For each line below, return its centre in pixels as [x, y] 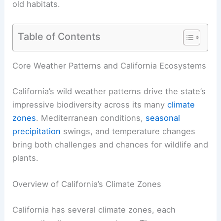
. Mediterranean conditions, [91, 118]
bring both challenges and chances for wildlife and [110, 145]
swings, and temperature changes [128, 131]
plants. [26, 158]
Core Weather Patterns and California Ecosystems [110, 66]
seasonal [163, 118]
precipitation [37, 131]
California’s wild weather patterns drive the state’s [109, 92]
